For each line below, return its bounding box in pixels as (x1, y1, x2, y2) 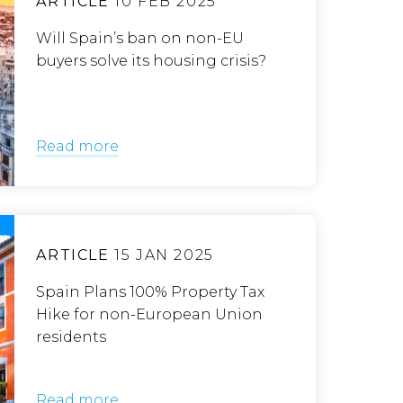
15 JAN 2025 (109, 246, 214, 264)
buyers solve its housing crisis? (36, 52, 267, 69)
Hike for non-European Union (36, 306, 264, 323)
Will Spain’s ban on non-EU (36, 30, 245, 47)
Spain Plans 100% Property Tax (36, 283, 265, 300)
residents (36, 328, 107, 345)
